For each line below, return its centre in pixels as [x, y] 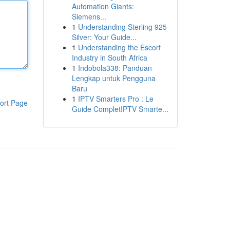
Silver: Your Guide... [104, 37]
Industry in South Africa [109, 57]
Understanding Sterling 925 [122, 27]
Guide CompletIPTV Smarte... [120, 109]
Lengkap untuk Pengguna [113, 78]
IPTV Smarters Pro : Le [116, 99]
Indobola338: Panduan [115, 68]
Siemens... [89, 16]
